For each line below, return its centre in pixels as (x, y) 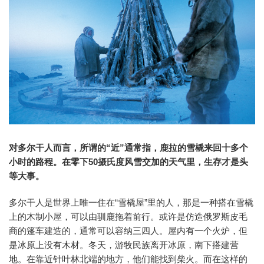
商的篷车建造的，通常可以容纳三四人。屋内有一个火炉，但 (128, 230)
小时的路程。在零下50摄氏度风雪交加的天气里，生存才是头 (128, 161)
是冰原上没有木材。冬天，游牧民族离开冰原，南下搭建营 (124, 245)
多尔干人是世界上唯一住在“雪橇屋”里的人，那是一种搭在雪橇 (131, 202)
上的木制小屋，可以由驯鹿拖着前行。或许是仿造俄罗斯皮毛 (128, 216)
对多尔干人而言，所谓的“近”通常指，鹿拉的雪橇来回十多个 (128, 147)
